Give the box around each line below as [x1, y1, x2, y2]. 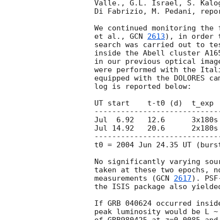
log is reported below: [94, 82, 192, 91]
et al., [94, 32, 130, 41]
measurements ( [94, 174, 156, 183]
